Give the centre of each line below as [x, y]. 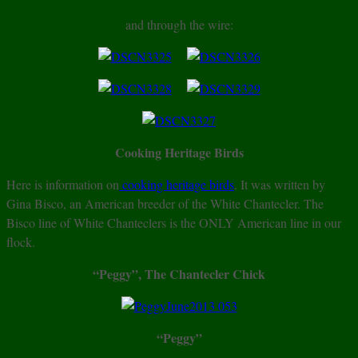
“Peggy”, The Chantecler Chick [179, 274]
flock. [21, 242]
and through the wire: [179, 25]
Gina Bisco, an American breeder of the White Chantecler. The [165, 204]
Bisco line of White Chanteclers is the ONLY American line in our [174, 223]
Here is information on [63, 185]
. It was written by [280, 185]
